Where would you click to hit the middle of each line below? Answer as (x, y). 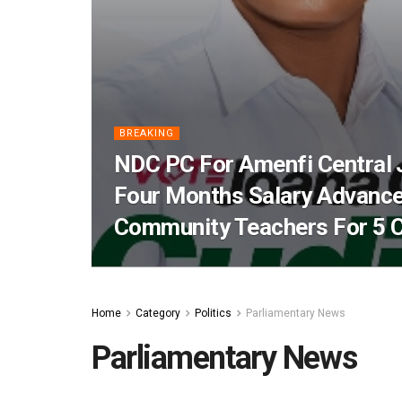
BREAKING (147, 133)
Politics (213, 313)
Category (158, 313)
